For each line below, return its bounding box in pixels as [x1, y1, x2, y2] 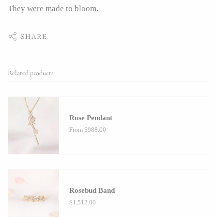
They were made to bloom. [8, 3, 98, 13]
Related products [8, 68, 54, 77]
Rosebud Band [69, 186, 115, 194]
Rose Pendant [69, 113, 112, 122]
